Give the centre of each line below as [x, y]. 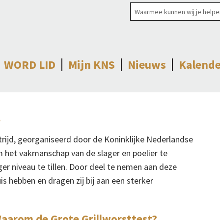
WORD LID [30, 65]
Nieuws [147, 65]
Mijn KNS [92, 65]
